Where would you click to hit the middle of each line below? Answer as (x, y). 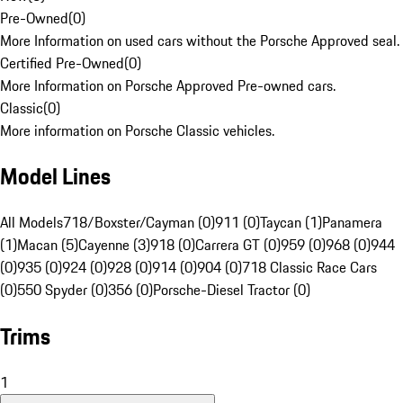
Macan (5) (48, 245)
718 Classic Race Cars (309, 268)
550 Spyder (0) (63, 290)
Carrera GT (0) (238, 245)
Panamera (352, 223)
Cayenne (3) (114, 245)
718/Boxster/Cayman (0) (139, 223)
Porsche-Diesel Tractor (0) (232, 290)
